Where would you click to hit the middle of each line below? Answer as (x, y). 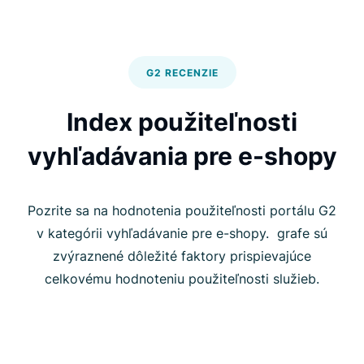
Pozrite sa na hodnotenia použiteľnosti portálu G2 (182, 211)
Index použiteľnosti (182, 122)
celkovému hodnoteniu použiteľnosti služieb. (182, 279)
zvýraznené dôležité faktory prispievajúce (182, 256)
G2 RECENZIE (182, 73)
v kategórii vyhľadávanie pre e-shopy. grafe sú (182, 234)
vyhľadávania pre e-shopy (182, 156)
